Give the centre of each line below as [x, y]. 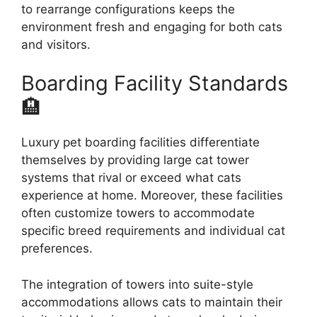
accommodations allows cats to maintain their [152, 302]
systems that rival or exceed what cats [131, 178]
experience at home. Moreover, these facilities [152, 195]
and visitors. [56, 44]
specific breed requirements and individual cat [153, 231]
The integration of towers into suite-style [137, 284]
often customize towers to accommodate [138, 213]
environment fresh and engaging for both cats [152, 27]
